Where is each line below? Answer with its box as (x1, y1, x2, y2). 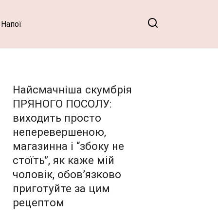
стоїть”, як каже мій (13, 153, 114, 166)
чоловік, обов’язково (13, 167, 121, 181)
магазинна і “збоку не (13, 139, 124, 152)
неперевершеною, (13, 125, 106, 138)
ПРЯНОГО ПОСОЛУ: (13, 97, 111, 110)
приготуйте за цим (13, 182, 110, 195)
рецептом (13, 196, 64, 209)
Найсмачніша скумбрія (13, 83, 132, 96)
